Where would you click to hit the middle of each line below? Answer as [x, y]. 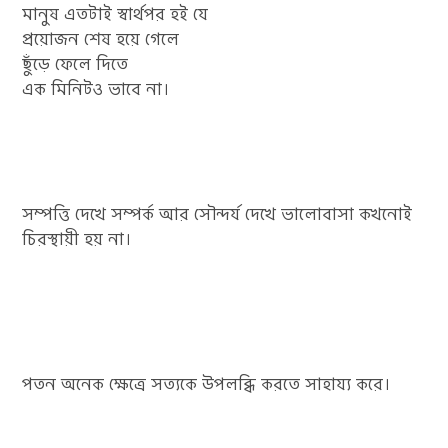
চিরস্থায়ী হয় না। [77, 239]
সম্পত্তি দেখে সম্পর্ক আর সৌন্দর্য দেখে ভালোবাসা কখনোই [217, 214]
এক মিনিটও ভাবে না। [96, 89]
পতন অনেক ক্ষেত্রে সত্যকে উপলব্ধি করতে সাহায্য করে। [207, 384]
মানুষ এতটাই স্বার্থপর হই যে [115, 14]
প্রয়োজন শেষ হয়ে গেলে [101, 39]
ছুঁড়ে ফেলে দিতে [75, 64]
